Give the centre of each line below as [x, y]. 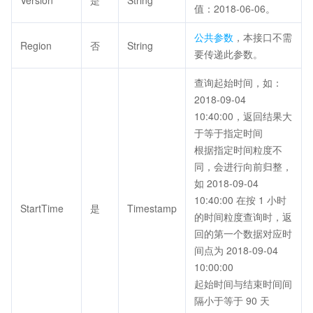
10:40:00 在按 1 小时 [240, 200]
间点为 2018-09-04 [236, 250]
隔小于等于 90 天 [232, 300]
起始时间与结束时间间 [243, 284]
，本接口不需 [263, 37]
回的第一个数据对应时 [243, 233]
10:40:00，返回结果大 [243, 116]
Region [36, 45]
